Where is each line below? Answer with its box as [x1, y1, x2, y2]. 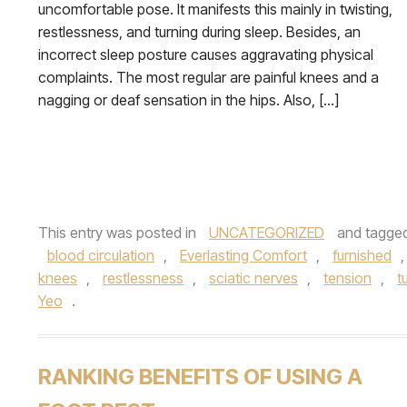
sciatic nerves [209, 269, 298, 287]
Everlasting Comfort [180, 246, 307, 264]
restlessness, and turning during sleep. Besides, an [38, 23, 361, 41]
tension [323, 269, 372, 287]
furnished [333, 246, 392, 264]
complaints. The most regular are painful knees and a [38, 68, 379, 86]
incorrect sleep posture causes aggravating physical [38, 45, 373, 64]
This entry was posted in [38, 223, 200, 242]
